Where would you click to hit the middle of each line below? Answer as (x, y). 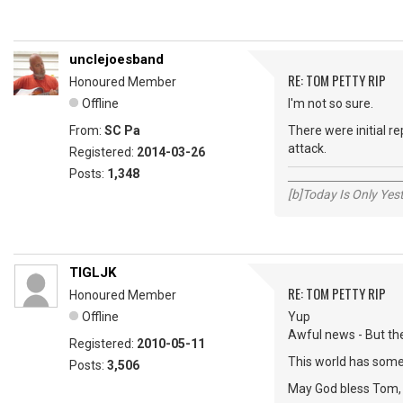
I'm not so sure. (331, 103)
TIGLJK (93, 273)
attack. (307, 148)
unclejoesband (116, 59)
